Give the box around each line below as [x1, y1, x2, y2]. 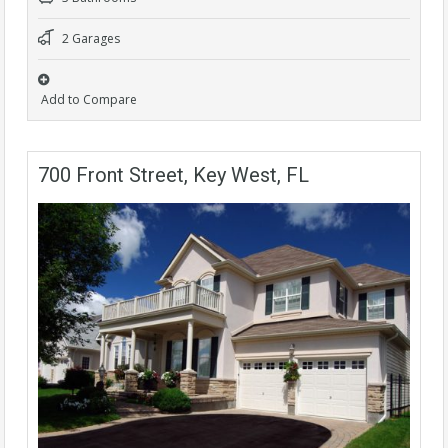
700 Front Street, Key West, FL [38, 162, 309, 187]
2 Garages [59, 29, 120, 47]
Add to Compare [41, 90, 137, 108]
